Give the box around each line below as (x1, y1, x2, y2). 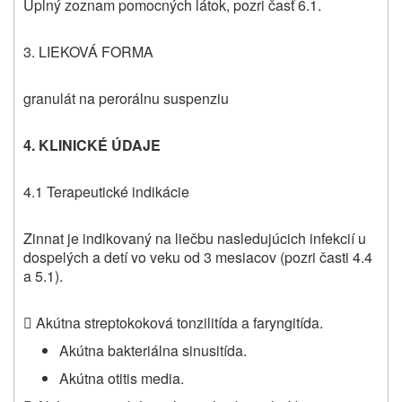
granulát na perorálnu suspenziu (23, 88, 229, 109)
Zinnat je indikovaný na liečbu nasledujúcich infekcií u (23, 228, 366, 249)
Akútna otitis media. (59, 368, 184, 389)
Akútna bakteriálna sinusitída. (59, 340, 247, 362)
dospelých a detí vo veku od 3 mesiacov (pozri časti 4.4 (23, 247, 372, 268)
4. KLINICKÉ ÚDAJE (23, 135, 161, 156)
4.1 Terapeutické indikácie (23, 181, 189, 203)
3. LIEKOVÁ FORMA (23, 41, 153, 63)
